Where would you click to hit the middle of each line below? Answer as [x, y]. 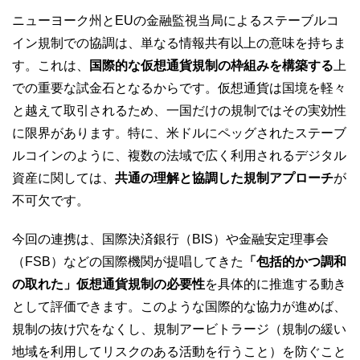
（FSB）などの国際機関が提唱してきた [128, 261]
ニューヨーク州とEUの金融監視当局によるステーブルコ [176, 20]
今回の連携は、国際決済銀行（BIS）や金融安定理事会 [170, 239]
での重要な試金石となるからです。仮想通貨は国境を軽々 [179, 88]
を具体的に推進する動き [276, 284]
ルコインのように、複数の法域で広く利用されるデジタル [179, 155]
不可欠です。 [51, 200]
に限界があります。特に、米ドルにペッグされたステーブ [179, 133]
